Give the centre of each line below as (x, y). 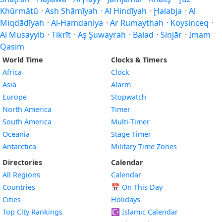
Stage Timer (131, 134)
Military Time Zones (144, 147)
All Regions (21, 175)
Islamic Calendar (149, 212)
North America (27, 110)
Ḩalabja (168, 11)
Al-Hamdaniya (77, 23)
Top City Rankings (32, 212)
